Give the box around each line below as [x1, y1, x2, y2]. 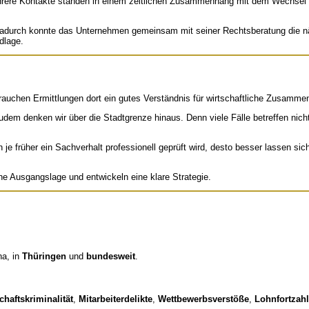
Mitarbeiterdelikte [79, 294, 152, 305]
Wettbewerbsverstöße [158, 294, 249, 305]
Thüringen [22, 251, 66, 262]
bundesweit [86, 251, 135, 262]
